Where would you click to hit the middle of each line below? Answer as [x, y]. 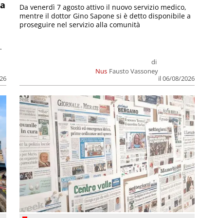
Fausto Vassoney [133, 71]
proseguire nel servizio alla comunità [80, 25]
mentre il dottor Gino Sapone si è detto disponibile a [105, 16]
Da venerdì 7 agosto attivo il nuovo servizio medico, [103, 7]
